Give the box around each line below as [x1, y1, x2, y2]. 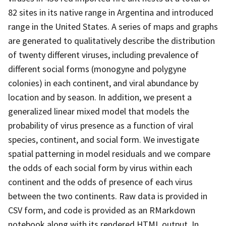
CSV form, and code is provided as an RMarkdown [8, 204, 195, 216]
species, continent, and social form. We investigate [8, 133, 199, 145]
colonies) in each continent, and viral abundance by [8, 77, 198, 89]
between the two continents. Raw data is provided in [8, 190, 207, 202]
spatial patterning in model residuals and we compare [8, 147, 210, 159]
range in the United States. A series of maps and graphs [8, 20, 218, 32]
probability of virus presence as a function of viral [8, 119, 193, 131]
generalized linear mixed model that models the [8, 105, 189, 117]
